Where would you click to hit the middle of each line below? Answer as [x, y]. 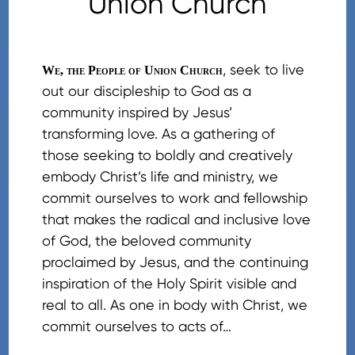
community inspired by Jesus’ [137, 112]
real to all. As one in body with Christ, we [175, 305]
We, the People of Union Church [133, 70]
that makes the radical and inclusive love [177, 219]
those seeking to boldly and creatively [168, 155]
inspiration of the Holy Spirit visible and [170, 283]
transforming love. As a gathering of [159, 134]
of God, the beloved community [147, 240]
